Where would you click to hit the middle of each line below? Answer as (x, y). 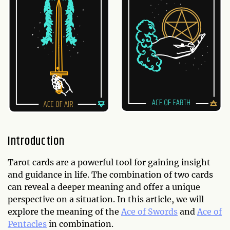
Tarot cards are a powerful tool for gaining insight (109, 162)
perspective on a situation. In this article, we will (106, 199)
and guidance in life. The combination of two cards (110, 175)
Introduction (36, 141)
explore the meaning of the (64, 212)
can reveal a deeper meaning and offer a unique (104, 187)
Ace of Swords (149, 212)
